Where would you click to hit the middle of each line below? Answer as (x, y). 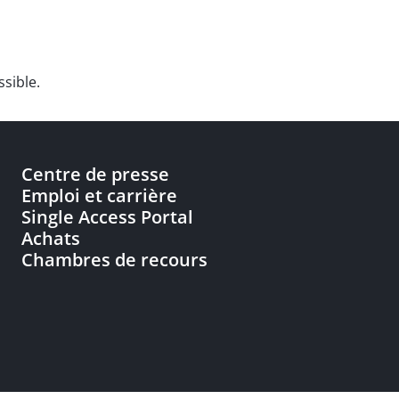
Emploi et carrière (99, 195)
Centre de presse (95, 174)
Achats (51, 238)
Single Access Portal (107, 217)
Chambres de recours (114, 260)
